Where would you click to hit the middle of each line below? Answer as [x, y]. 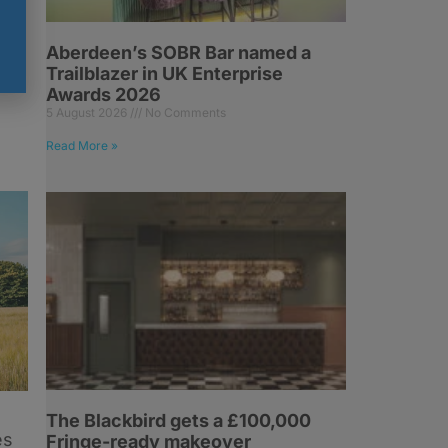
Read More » [82, 146]
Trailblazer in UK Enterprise [164, 74]
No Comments [184, 113]
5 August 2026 [88, 113]
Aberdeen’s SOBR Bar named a [178, 53]
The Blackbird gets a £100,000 [178, 421]
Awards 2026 [103, 95]
